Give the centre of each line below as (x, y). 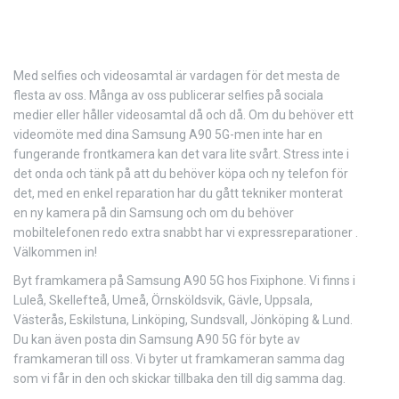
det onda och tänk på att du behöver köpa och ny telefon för (181, 174)
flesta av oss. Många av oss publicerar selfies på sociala (168, 95)
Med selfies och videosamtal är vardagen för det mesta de (177, 76)
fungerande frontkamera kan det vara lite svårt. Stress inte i (181, 154)
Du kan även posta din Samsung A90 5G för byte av (157, 339)
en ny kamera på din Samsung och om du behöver (154, 213)
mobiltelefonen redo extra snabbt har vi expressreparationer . (186, 232)
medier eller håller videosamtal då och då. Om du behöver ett (183, 115)
